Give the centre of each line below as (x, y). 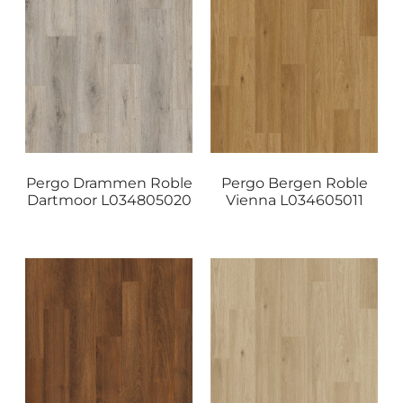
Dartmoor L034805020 (109, 200)
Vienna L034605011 (294, 200)
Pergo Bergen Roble (294, 183)
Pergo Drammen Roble (109, 183)
